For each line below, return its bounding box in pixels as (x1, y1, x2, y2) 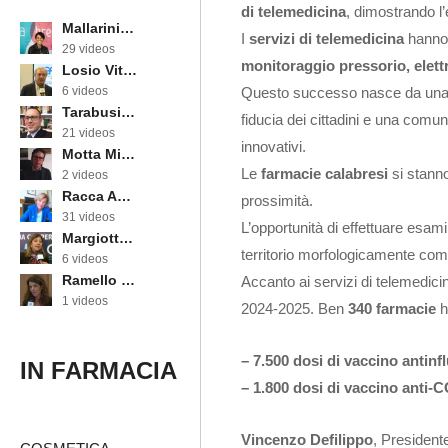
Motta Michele (121, 146, 135, 163)
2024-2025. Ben (241, 300, 348, 318)
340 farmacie (348, 300, 436, 318)
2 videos (62, 168, 108, 183)
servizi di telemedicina (245, 30, 404, 48)
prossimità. (241, 192, 313, 210)
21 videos (62, 126, 115, 141)
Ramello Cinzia (121, 272, 135, 289)
